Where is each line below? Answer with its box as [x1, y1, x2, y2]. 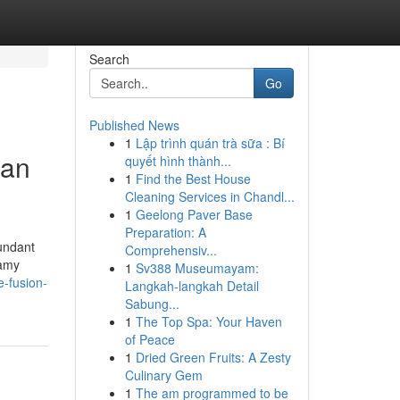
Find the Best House [135, 170, 251, 187]
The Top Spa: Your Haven [135, 312, 282, 330]
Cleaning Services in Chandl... [124, 187, 295, 205]
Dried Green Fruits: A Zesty [135, 348, 291, 366]
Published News [88, 116, 179, 134]
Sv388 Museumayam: [135, 259, 259, 277]
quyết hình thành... [124, 152, 231, 170]
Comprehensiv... [124, 241, 217, 259]
